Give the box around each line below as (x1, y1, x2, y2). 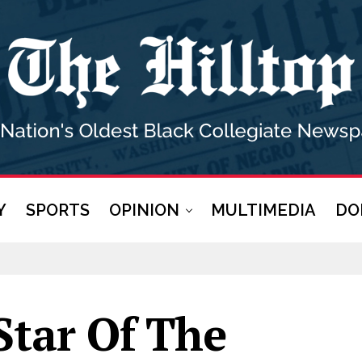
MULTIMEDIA (211, 200, 316, 220)
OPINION (109, 200, 179, 220)
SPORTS (26, 200, 90, 220)
